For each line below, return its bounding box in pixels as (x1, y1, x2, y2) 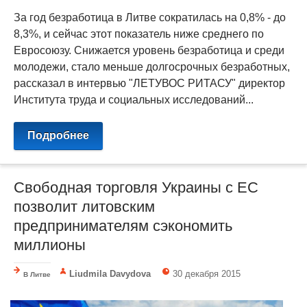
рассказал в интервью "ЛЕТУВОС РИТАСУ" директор (14, 77, 285, 89)
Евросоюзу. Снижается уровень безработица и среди (14, 44, 284, 56)
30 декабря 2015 (173, 268, 241, 279)
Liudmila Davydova (69, 268, 151, 279)
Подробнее (27, 129, 89, 141)
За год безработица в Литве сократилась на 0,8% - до (14, 11, 286, 23)
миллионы (14, 236, 86, 254)
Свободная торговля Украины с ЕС (14, 178, 258, 196)
